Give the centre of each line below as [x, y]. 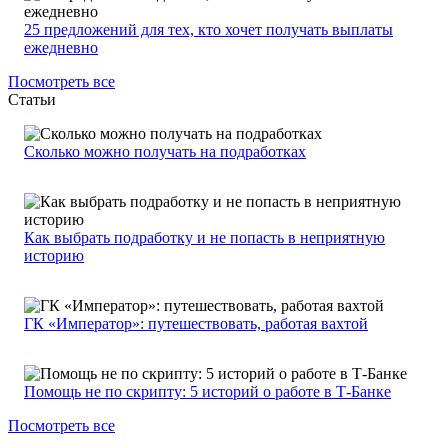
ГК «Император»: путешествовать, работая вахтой [196, 324]
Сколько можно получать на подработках [165, 152]
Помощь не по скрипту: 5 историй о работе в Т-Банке [207, 392]
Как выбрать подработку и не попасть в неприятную [204, 238]
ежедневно [61, 48]
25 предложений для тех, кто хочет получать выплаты [208, 30]
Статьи [32, 100]
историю [54, 256]
